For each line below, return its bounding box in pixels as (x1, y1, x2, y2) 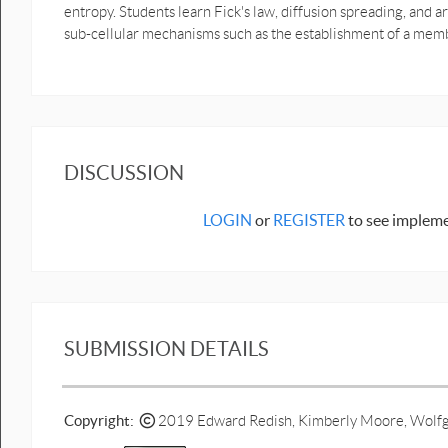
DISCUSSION (64, 161, 184, 184)
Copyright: (64, 411, 140, 429)
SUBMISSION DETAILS (64, 337, 269, 360)
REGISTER (272, 210, 345, 229)
